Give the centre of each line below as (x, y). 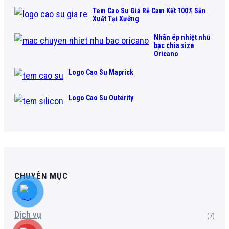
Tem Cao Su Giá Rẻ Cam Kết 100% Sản (149, 11)
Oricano (166, 54)
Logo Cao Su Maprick (101, 72)
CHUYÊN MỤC (41, 176)
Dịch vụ (28, 214)
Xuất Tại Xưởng (116, 19)
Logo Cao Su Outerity (101, 98)
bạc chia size (174, 45)
